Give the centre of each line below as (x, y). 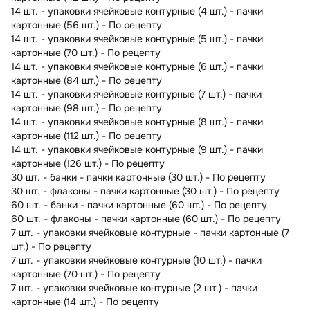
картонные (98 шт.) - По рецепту (86, 108)
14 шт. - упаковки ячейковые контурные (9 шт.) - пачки (137, 149)
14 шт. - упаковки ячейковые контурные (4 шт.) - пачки (137, 11)
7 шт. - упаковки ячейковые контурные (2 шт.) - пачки (134, 288)
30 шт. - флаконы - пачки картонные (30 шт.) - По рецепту (145, 191)
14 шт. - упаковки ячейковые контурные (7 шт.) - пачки (136, 94)
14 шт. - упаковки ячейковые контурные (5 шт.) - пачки (137, 38)
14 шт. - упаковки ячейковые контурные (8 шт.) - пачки (137, 121)
